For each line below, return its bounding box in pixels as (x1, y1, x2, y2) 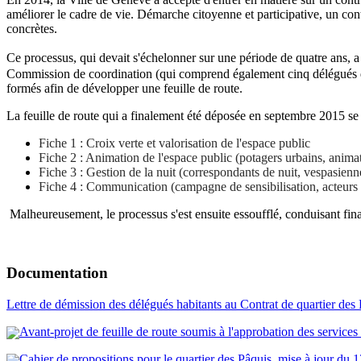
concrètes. (6, 22, 57, 36)
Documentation (6, 264, 108, 282)
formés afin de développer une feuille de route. (6, 81, 243, 96)
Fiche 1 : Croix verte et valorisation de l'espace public (39, 136, 310, 151)
